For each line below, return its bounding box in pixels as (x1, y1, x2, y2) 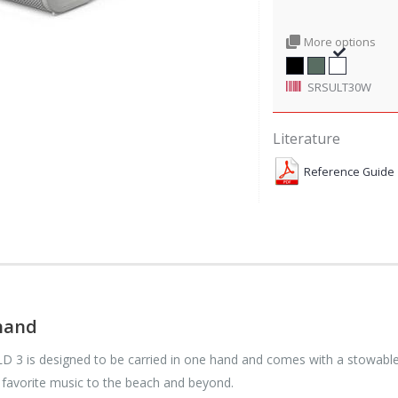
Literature (272, 128, 340, 148)
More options (303, 33, 376, 50)
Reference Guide (304, 164, 395, 180)
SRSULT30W (306, 78, 371, 95)
